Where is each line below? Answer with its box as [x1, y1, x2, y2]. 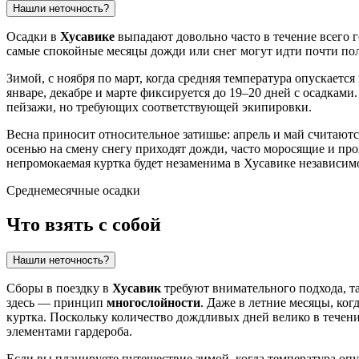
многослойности [107, 296, 200, 310]
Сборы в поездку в [6, 281, 112, 296]
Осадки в [6, 30, 60, 44]
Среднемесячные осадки [6, 184, 140, 198]
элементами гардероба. [6, 325, 132, 339]
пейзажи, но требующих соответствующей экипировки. [6, 100, 312, 115]
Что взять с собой [6, 214, 161, 236]
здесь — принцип [6, 296, 107, 310]
